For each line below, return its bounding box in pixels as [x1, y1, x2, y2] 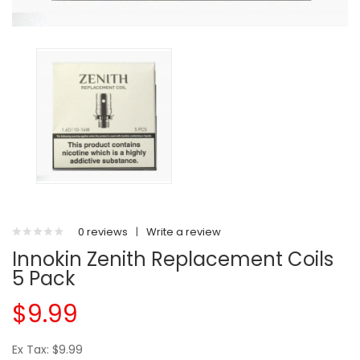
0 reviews [78, 224, 128, 239]
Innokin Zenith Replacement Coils [12, 246, 333, 272]
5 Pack [12, 265, 76, 292]
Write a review [146, 224, 221, 239]
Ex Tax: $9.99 [12, 342, 83, 358]
